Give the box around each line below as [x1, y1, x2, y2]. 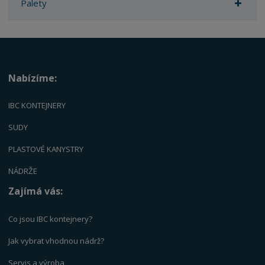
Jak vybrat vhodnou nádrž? [8, 235, 105, 246]
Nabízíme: [8, 72, 57, 85]
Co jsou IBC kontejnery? [8, 213, 93, 224]
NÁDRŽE [8, 166, 38, 177]
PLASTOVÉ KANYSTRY [8, 144, 84, 155]
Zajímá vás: [8, 185, 63, 198]
